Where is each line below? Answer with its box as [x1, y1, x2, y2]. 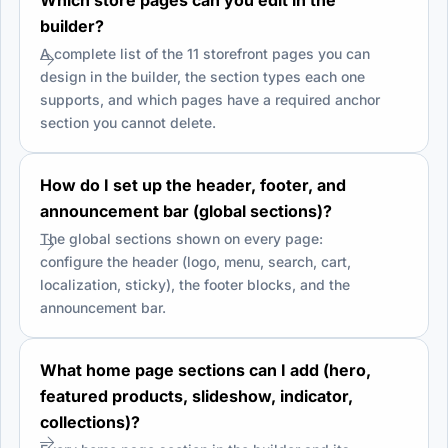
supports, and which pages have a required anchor [40, 90, 380, 108]
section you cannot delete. [40, 113, 216, 131]
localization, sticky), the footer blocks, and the [40, 275, 350, 293]
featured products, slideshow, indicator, [40, 385, 353, 406]
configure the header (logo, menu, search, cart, [40, 252, 351, 270]
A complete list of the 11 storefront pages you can [40, 44, 370, 62]
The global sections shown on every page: [40, 229, 323, 247]
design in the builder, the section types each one [40, 67, 365, 85]
